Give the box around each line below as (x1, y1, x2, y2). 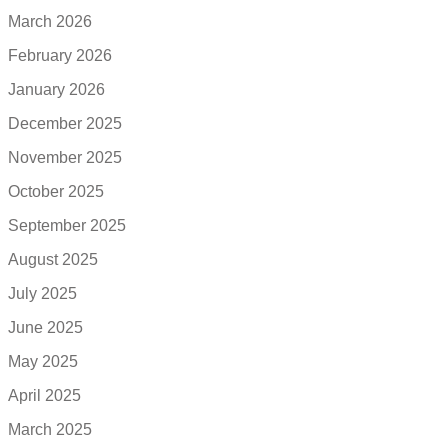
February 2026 (8, 46, 112, 64)
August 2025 (8, 250, 98, 268)
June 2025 (8, 318, 83, 336)
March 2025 (8, 420, 92, 438)
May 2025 (8, 352, 78, 370)
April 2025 (8, 386, 81, 404)
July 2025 (8, 284, 77, 302)
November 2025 (8, 148, 122, 166)
